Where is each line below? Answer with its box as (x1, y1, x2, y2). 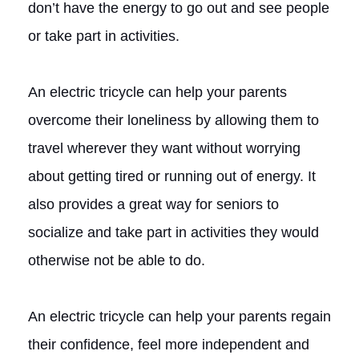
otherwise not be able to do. (28, 252, 205, 268)
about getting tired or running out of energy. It (28, 167, 316, 184)
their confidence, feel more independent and (28, 336, 309, 353)
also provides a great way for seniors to (28, 196, 279, 212)
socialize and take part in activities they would (28, 224, 319, 240)
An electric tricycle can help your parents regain (28, 308, 331, 325)
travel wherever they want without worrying (28, 139, 301, 156)
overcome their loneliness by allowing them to (28, 111, 319, 128)
